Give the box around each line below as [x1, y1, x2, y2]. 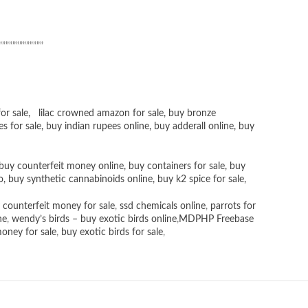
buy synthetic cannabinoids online [8, 175, 153, 185]
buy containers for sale [129, 162, 225, 172]
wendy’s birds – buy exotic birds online [12, 214, 177, 225]
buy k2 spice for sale [157, 175, 244, 185]
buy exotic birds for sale [61, 228, 163, 238]
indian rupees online [65, 122, 149, 132]
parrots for [210, 201, 256, 212]
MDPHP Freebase [179, 214, 254, 225]
